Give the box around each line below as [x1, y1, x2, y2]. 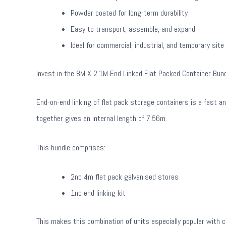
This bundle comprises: [36, 142, 105, 153]
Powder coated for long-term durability [71, 7, 188, 18]
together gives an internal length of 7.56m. [36, 113, 167, 124]
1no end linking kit [71, 187, 126, 198]
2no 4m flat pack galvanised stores [71, 171, 179, 182]
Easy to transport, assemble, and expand [71, 23, 195, 34]
